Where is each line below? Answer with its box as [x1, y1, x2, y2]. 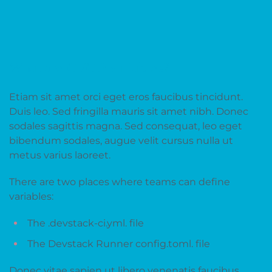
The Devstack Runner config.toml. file [27, 238, 210, 250]
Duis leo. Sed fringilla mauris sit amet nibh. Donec [9, 106, 248, 117]
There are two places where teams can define [9, 176, 230, 188]
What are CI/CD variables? [9, 59, 169, 75]
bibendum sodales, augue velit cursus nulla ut [9, 135, 233, 146]
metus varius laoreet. [9, 149, 110, 161]
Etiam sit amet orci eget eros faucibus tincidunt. [9, 91, 243, 103]
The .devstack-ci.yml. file [27, 217, 144, 229]
